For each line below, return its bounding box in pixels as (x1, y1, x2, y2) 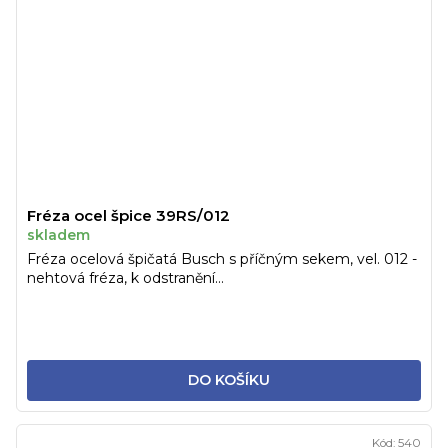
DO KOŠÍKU (187, 371, 270, 390)
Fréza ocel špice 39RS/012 (27, 206, 230, 226)
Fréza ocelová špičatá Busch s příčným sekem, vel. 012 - (27, 250, 417, 269)
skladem (27, 226, 90, 245)
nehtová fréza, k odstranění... (27, 269, 224, 288)
